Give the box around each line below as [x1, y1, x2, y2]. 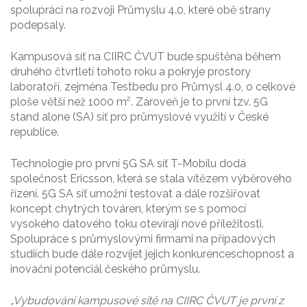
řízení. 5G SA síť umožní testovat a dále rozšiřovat [10, 187, 260, 201]
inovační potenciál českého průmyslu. [10, 262, 200, 276]
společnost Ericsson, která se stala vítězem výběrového [10, 172, 292, 186]
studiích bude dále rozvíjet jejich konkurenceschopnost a [10, 247, 294, 261]
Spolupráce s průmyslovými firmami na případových [10, 232, 275, 246]
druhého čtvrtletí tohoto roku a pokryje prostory [10, 65, 251, 79]
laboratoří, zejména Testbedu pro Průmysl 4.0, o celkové [10, 80, 295, 94]
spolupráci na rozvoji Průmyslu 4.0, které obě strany [10, 3, 271, 17]
